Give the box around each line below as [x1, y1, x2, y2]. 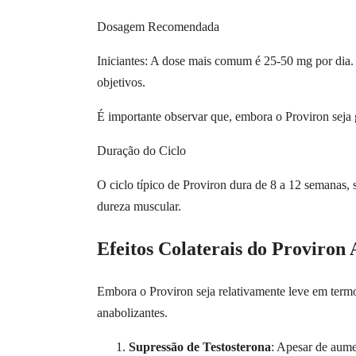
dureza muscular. [97, 199, 181, 214]
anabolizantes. [97, 306, 168, 320]
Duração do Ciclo [97, 144, 186, 158]
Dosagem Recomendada [97, 20, 219, 34]
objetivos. [97, 75, 145, 90]
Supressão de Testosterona [129, 340, 271, 354]
